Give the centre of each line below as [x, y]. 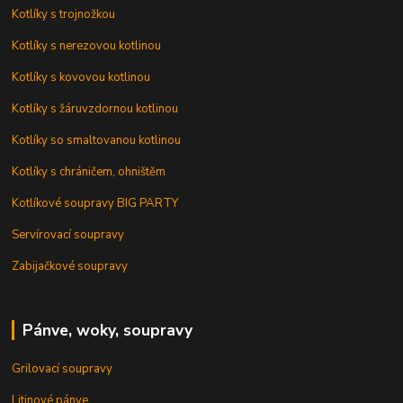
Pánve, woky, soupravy [107, 330]
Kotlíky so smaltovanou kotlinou [97, 140]
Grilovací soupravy [63, 368]
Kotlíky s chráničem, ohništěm [89, 171]
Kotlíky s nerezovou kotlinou [87, 45]
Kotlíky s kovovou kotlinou [81, 77]
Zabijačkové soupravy [70, 266]
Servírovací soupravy [68, 234]
